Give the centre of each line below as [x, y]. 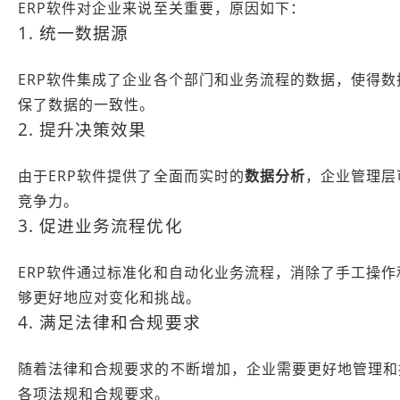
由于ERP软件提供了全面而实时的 [131, 175]
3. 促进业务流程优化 [100, 225]
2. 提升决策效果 [83, 129]
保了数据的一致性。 [87, 104]
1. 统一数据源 [74, 32]
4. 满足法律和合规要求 [109, 321]
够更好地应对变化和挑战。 [109, 297]
